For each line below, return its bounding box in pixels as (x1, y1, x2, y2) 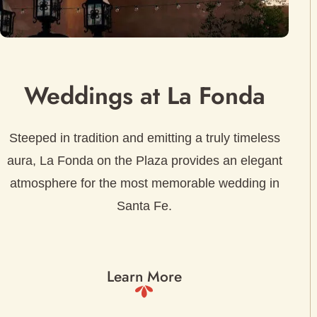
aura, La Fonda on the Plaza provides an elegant (6, 154, 282, 168)
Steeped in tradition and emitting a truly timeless (8, 131, 280, 146)
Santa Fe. (117, 199, 172, 214)
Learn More (107, 265, 182, 287)
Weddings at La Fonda (23, 79, 265, 114)
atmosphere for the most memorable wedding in (9, 176, 279, 191)
